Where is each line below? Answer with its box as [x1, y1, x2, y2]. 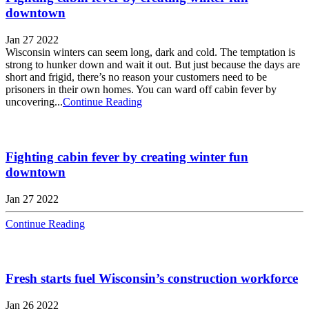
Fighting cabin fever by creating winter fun [6, 149, 248, 164]
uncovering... [6, 96, 63, 108]
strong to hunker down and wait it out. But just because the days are [6, 59, 300, 71]
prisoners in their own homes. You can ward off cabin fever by [6, 83, 277, 96]
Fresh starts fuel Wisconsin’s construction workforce [6, 271, 298, 286]
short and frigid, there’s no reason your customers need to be [6, 71, 267, 83]
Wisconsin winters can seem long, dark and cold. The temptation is [6, 46, 295, 59]
